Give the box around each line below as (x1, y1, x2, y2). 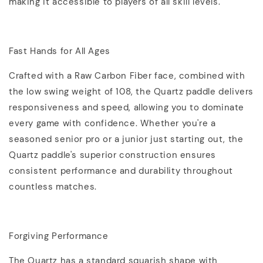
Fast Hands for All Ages (9, 45, 110, 57)
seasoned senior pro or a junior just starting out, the (9, 133, 244, 145)
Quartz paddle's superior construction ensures (9, 149, 217, 161)
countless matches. (9, 180, 97, 193)
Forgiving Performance (9, 230, 109, 242)
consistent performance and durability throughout (9, 164, 233, 177)
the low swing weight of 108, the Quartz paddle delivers (9, 85, 254, 97)
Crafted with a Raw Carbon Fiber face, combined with (9, 69, 245, 82)
